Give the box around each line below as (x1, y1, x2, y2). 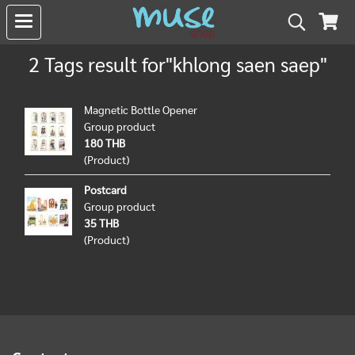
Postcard (84, 182, 127, 197)
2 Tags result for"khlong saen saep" (28, 51, 327, 77)
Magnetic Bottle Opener (84, 102, 197, 116)
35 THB (84, 216, 119, 230)
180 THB (84, 136, 125, 150)
